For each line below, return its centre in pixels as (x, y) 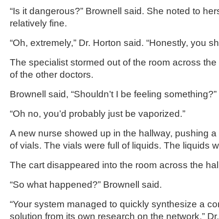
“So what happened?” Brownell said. (86, 185)
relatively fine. (38, 23)
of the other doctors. (52, 75)
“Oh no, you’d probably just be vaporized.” (98, 114)
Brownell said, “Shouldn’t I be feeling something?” (113, 94)
